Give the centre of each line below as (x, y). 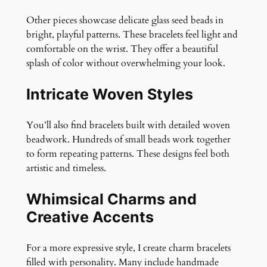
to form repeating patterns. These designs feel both (128, 153)
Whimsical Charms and (111, 199)
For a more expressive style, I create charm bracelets (128, 248)
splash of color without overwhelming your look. (125, 63)
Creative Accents (90, 217)
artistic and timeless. (66, 168)
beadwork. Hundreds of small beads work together (128, 139)
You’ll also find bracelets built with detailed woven (128, 125)
